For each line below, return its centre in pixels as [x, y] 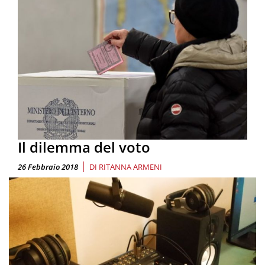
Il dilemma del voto [84, 147]
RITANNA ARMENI [130, 167]
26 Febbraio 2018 [48, 167]
